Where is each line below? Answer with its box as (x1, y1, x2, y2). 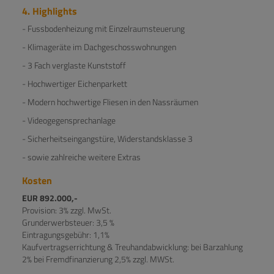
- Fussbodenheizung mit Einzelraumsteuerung (22, 21, 185, 35)
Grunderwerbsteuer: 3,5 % (22, 215, 114, 229)
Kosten (22, 172, 52, 188)
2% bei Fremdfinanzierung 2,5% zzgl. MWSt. (22, 252, 174, 265)
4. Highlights (22, 3, 80, 18)
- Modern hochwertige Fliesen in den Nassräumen (22, 95, 198, 108)
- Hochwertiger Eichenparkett (22, 76, 127, 90)
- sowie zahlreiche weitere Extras (22, 150, 141, 163)
